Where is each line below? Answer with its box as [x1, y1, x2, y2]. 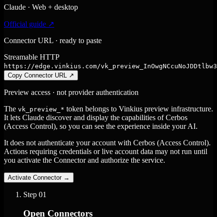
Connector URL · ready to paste [4, 36, 102, 45]
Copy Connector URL [8, 72, 67, 79]
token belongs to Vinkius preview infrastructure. [64, 105, 213, 113]
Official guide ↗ [4, 20, 54, 28]
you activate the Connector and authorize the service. [4, 156, 165, 164]
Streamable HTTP [4, 53, 60, 61]
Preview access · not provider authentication [4, 88, 139, 96]
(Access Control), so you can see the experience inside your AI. [4, 122, 198, 130]
